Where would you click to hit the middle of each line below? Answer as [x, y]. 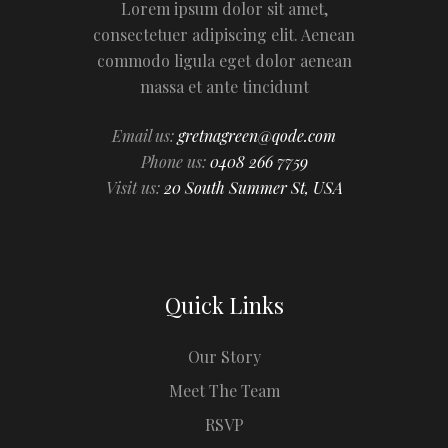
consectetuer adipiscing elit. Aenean [224, 34]
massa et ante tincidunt [224, 86]
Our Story [224, 356]
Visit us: [134, 187]
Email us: [145, 135]
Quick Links [224, 305]
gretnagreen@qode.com [257, 135]
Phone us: [175, 161]
